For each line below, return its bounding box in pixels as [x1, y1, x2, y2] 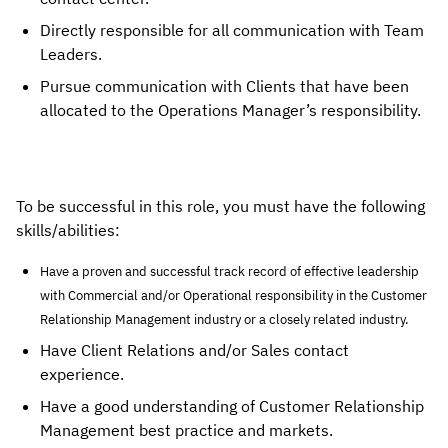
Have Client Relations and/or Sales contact [40, 340, 349, 360]
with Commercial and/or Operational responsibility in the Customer [40, 287, 427, 304]
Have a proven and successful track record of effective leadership [40, 263, 419, 280]
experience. [40, 364, 124, 384]
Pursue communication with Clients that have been [40, 76, 409, 96]
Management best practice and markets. [40, 420, 333, 440]
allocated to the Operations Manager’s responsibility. [40, 100, 421, 120]
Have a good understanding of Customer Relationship [40, 396, 424, 416]
